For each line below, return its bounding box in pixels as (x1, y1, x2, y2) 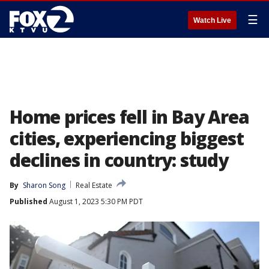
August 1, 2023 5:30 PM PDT (47, 196, 143, 207)
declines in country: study (10, 148, 228, 172)
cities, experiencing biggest (10, 126, 244, 151)
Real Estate (76, 180, 112, 190)
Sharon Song (23, 180, 65, 190)
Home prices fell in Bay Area (10, 104, 249, 129)
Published (10, 196, 47, 207)
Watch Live (193, 16, 231, 25)
